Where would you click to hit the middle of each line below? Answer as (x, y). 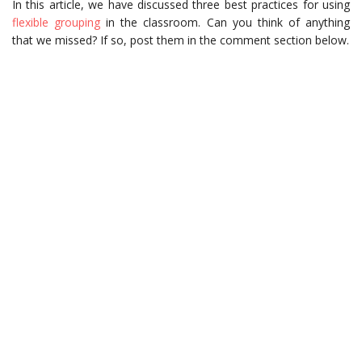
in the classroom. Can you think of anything (225, 22)
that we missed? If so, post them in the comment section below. (181, 40)
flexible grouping (57, 22)
